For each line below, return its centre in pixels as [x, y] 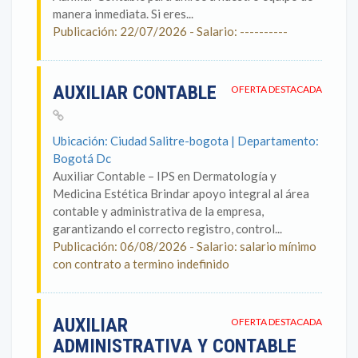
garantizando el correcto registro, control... [167, 229]
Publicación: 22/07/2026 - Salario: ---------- [170, 31]
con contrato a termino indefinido [141, 264]
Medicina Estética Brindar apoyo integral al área [181, 193]
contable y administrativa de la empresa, [158, 211]
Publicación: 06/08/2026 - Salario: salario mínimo [185, 246]
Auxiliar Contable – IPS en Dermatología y [165, 176]
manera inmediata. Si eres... [123, 14]
